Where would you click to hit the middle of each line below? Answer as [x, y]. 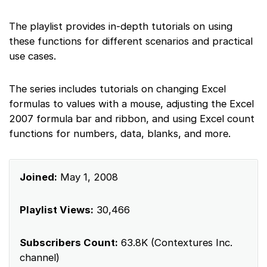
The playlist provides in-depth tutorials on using [121, 26]
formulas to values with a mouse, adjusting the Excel [131, 103]
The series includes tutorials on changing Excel [117, 89]
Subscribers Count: [69, 242]
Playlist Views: [57, 209]
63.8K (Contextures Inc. [175, 242]
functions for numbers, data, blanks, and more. [120, 133]
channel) [40, 257]
